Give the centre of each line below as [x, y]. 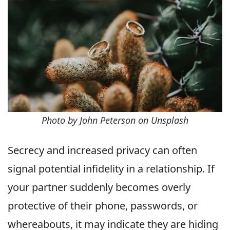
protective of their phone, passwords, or [103, 206]
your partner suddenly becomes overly [99, 187]
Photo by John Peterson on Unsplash [115, 120]
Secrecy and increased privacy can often [102, 150]
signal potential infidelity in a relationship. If [111, 169]
